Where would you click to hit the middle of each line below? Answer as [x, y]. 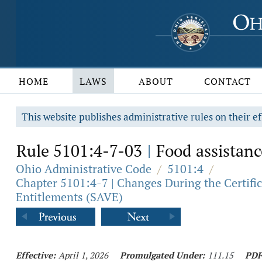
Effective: [36, 255]
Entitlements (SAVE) [69, 197]
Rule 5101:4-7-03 [81, 151]
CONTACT [228, 81]
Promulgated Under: [162, 255]
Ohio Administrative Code [84, 169]
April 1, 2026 [83, 255]
